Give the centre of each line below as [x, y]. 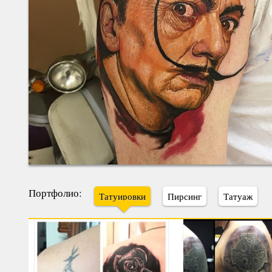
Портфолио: [55, 192]
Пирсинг [185, 196]
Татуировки [122, 196]
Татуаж [238, 196]
